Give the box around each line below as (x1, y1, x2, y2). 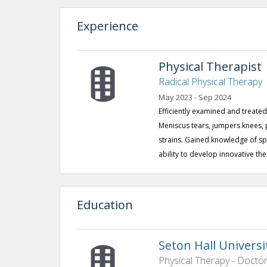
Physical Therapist (159, 58, 262, 74)
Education (77, 197, 133, 213)
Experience (77, 18, 138, 34)
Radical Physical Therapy (159, 75, 263, 88)
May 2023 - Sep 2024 (159, 92, 232, 103)
